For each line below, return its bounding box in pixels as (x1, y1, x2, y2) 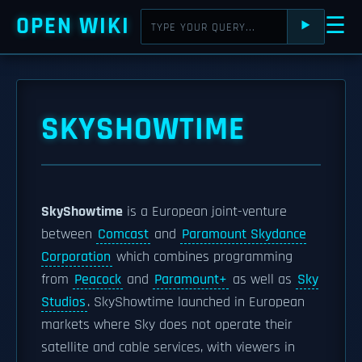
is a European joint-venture (123, 203, 287, 221)
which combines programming (112, 248, 293, 266)
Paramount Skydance (182, 225, 306, 243)
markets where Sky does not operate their (41, 316, 293, 334)
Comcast (98, 225, 149, 243)
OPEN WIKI (16, 11, 130, 41)
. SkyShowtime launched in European (87, 293, 305, 311)
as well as (229, 271, 296, 288)
